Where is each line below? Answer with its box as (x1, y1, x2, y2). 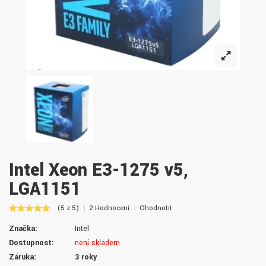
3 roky (75, 252, 97, 263)
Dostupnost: (9, 237, 54, 249)
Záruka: (9, 252, 36, 263)
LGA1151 (9, 177, 81, 202)
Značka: (9, 223, 37, 235)
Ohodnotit (140, 203, 172, 214)
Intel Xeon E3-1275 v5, (9, 158, 188, 183)
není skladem (75, 237, 120, 249)
